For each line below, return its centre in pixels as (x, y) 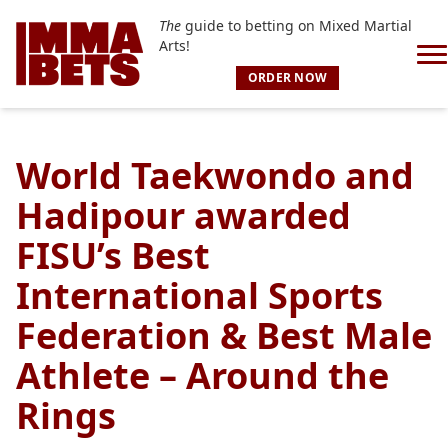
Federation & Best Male (224, 335)
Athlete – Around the (202, 375)
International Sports (199, 295)
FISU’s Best (113, 255)
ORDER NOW (287, 77)
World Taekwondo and (215, 175)
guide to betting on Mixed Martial (296, 25)
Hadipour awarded (183, 215)
